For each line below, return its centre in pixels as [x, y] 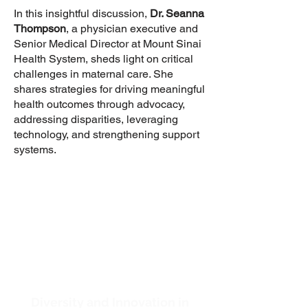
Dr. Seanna [177, 13]
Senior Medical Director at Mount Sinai [108, 44]
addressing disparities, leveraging [96, 119]
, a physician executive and [132, 29]
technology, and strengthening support [107, 134]
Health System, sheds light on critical [103, 59]
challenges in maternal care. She [93, 74]
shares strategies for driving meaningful [109, 89]
